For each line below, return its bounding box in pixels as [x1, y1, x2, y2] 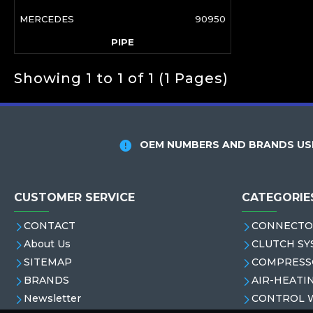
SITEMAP [24, 256, 72, 268]
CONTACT [24, 219, 75, 232]
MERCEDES [20, 13, 74, 24]
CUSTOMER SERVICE [14, 191, 135, 204]
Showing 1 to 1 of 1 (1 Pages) [14, 69, 228, 87]
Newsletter [24, 292, 81, 305]
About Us [24, 238, 71, 250]
